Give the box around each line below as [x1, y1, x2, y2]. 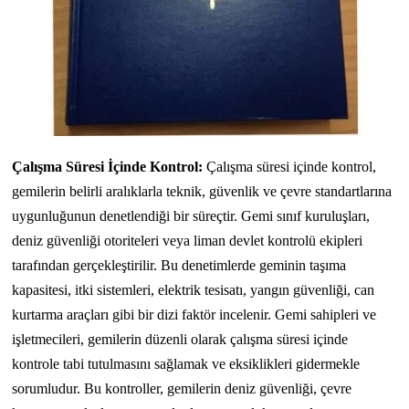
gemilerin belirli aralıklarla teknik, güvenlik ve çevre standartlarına [12, 184, 393, 200]
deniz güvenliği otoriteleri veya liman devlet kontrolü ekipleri [12, 233, 363, 249]
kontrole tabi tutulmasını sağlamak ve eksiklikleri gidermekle [12, 356, 361, 372]
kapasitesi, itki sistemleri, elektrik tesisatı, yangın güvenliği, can [12, 282, 375, 299]
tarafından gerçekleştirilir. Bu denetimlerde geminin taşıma [12, 257, 347, 274]
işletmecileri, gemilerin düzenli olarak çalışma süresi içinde [12, 331, 349, 348]
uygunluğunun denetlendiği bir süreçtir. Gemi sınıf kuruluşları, [12, 208, 371, 225]
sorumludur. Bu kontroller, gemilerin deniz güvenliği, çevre [12, 381, 352, 397]
